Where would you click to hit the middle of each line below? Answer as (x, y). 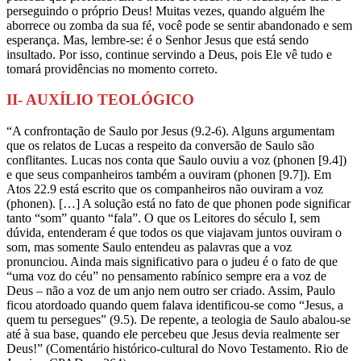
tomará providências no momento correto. (112, 68)
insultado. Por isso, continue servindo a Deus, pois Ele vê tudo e (169, 54)
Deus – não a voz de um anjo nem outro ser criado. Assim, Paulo (171, 291)
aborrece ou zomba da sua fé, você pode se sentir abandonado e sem (179, 25)
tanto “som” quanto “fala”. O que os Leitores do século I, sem (163, 218)
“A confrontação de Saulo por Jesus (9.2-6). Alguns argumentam (170, 131)
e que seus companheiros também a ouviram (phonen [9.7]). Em (169, 175)
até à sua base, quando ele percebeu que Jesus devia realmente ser (173, 334)
